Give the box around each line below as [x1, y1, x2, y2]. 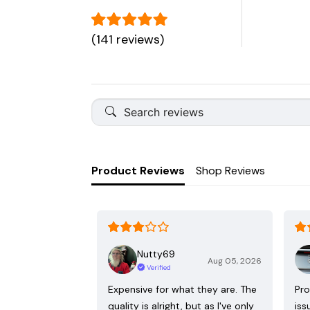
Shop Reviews [196, 163, 265, 179]
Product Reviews [91, 163, 185, 179]
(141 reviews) [91, 30, 164, 48]
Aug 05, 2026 [208, 255, 262, 267]
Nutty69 [137, 247, 175, 260]
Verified [147, 262, 171, 272]
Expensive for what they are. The [108, 283, 257, 296]
